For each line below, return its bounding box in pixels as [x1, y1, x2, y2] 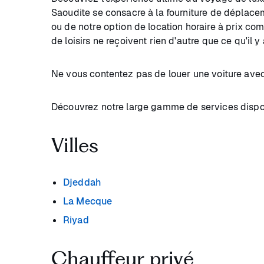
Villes [51, 133, 99, 157]
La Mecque [63, 195, 113, 207]
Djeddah [63, 176, 101, 189]
